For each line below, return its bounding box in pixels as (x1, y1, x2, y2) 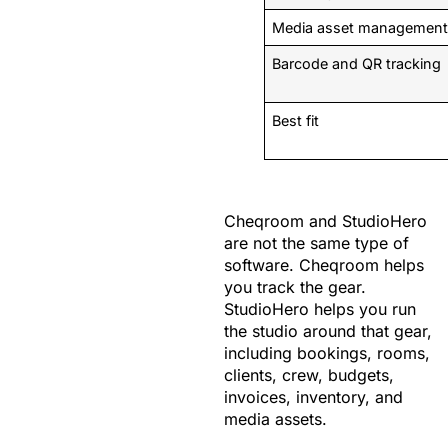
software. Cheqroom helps (224, 254, 424, 275)
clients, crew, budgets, (224, 364, 394, 385)
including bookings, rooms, (224, 342, 430, 363)
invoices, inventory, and (224, 386, 403, 407)
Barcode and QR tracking (272, 54, 442, 72)
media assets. (224, 408, 327, 429)
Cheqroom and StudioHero (224, 210, 427, 231)
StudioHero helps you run (224, 298, 416, 319)
